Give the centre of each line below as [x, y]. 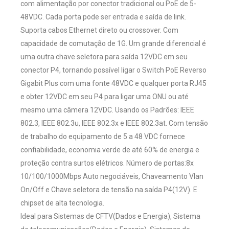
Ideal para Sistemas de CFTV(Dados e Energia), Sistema [110, 216]
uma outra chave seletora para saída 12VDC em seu [104, 56]
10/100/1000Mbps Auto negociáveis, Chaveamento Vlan [112, 176]
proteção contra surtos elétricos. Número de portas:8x [107, 163]
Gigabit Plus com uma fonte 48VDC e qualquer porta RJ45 [113, 83]
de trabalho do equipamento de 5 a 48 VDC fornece [103, 136]
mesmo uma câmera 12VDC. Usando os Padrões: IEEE [107, 110]
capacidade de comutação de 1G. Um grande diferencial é [113, 43]
